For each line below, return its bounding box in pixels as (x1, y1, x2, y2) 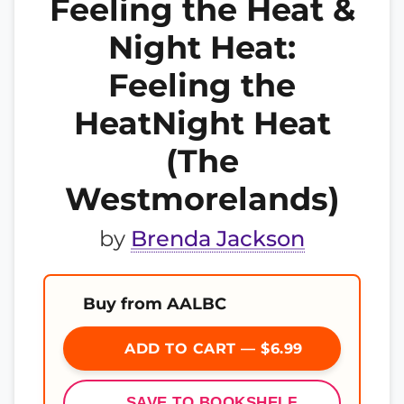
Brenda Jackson (131, 225, 305, 252)
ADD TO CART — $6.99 (119, 340, 303, 357)
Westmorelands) (64, 179, 340, 218)
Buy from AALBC (83, 294, 226, 313)
